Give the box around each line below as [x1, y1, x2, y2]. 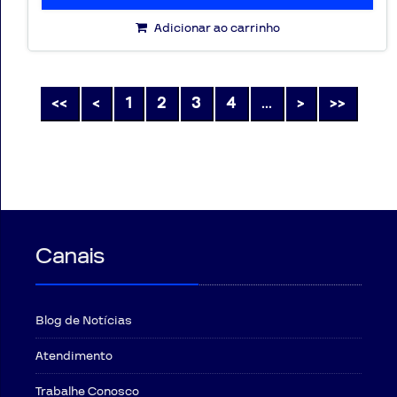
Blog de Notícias [35, 311, 132, 330]
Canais [35, 242, 105, 269]
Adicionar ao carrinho [151, 19, 280, 37]
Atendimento [35, 346, 113, 365]
